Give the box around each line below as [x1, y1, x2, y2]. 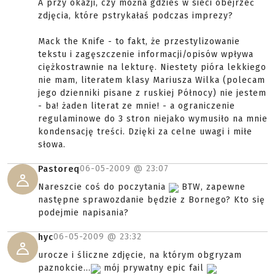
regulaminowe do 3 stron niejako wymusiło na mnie [38, 114, 268, 125]
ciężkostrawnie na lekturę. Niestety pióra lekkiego [38, 62, 266, 73]
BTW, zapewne [179, 182, 246, 193]
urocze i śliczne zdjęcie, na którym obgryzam [38, 250, 242, 261]
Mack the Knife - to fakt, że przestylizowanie [38, 36, 240, 47]
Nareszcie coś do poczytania [38, 182, 169, 193]
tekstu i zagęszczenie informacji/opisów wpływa [38, 49, 254, 60]
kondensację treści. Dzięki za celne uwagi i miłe [38, 126, 252, 137]
